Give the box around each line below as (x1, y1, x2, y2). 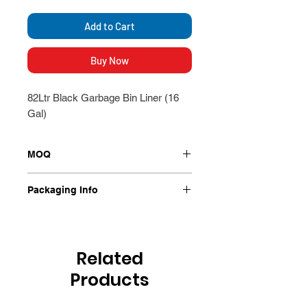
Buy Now (90, 53, 129, 66)
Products (70, 267, 149, 292)
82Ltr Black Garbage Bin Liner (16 (27, 91, 179, 103)
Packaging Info (27, 184, 98, 195)
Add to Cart (84, 19, 135, 32)
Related (76, 246, 143, 271)
